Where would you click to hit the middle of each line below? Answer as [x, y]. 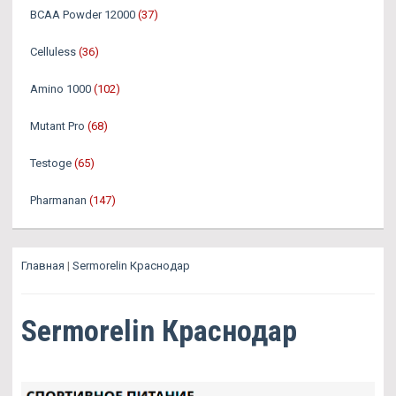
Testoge [51, 163]
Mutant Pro [57, 126]
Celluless [53, 51]
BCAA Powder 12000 [83, 14]
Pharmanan [58, 200]
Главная [43, 265]
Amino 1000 [61, 88]
